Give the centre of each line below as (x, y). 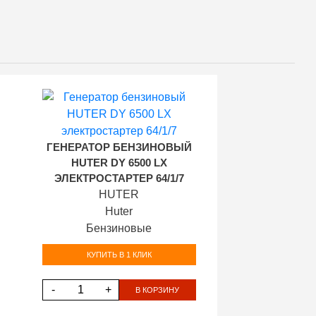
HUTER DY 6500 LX (119, 163)
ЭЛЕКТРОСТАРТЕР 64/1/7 (119, 178)
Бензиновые (119, 228)
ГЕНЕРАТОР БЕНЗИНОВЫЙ (119, 147)
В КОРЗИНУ (158, 290)
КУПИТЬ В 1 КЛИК (119, 254)
